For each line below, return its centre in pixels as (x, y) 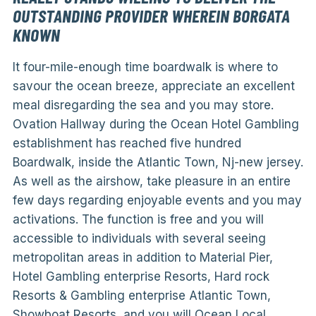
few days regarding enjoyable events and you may (157, 200)
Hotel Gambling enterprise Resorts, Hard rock (141, 276)
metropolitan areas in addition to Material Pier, (142, 257)
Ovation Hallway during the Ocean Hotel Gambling (156, 124)
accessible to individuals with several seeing (139, 238)
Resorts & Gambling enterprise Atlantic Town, (141, 296)
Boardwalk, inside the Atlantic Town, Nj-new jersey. (158, 162)
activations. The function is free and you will (138, 219)
